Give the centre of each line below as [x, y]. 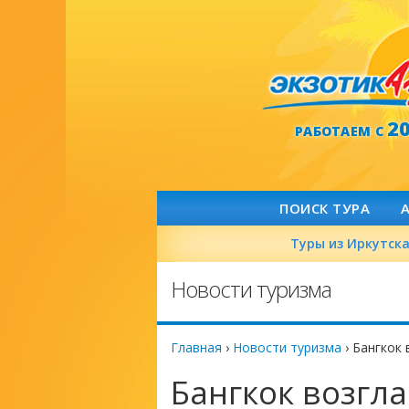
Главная [196, 347]
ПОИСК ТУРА [325, 208]
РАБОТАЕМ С [341, 131]
